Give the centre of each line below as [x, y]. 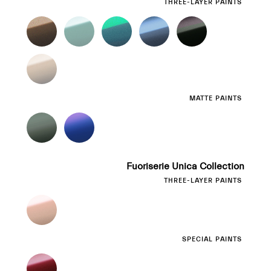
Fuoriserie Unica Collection [185, 166]
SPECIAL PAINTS [212, 239]
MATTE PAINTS [216, 98]
